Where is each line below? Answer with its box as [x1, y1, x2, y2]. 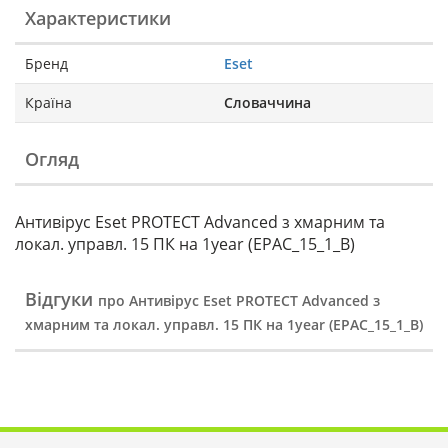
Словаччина [224, 93, 311, 113]
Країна [25, 93, 72, 113]
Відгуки [25, 287, 98, 312]
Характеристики [25, 6, 171, 31]
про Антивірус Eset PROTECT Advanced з [98, 291, 380, 311]
